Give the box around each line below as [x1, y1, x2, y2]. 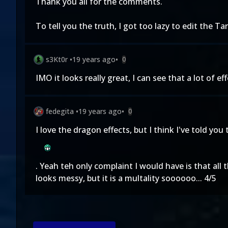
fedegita [46, 106, 74, 116]
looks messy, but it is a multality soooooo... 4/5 [36, 173, 216, 184]
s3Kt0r [46, 54, 68, 64]
